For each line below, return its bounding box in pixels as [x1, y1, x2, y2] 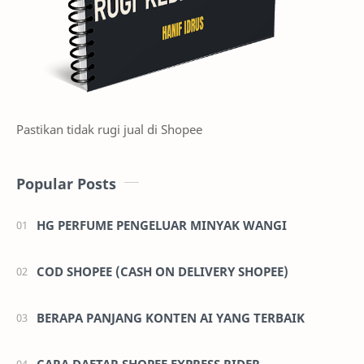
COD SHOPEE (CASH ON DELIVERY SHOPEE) [37, 263, 288, 280]
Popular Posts [16, 174, 116, 194]
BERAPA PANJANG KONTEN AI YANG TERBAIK [37, 310, 305, 327]
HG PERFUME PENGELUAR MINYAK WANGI [37, 217, 287, 234]
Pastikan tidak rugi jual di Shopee [16, 121, 202, 138]
